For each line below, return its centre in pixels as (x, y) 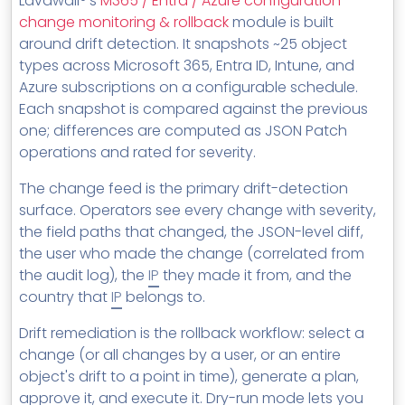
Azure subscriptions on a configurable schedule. (188, 88)
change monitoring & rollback (124, 23)
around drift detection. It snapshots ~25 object (183, 44)
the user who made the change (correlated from (192, 254)
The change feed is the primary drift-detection (184, 189)
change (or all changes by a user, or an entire (180, 355)
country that (65, 297)
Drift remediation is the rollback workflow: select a (192, 334)
